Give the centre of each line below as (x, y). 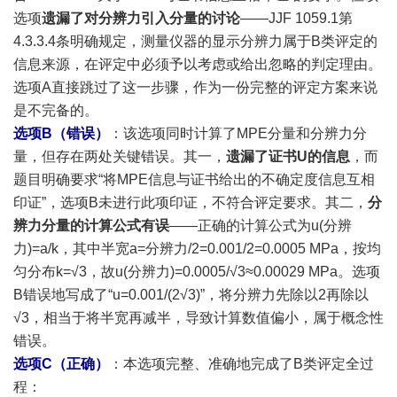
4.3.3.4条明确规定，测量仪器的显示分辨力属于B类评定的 (195, 41)
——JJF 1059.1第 (296, 18)
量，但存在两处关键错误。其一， (120, 156)
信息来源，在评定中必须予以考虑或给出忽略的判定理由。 (198, 64)
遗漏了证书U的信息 (288, 156)
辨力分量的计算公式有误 (91, 226)
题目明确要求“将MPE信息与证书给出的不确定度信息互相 (194, 179)
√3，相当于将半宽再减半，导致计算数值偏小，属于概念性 (198, 318)
